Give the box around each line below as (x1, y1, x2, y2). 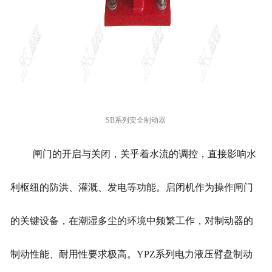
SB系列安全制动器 (106, 116, 166, 125)
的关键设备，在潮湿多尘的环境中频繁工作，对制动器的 (10, 216, 253, 226)
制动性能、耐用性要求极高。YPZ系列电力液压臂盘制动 (10, 249, 253, 260)
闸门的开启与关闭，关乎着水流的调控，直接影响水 (32, 149, 256, 160)
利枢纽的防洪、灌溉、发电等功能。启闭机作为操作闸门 (10, 182, 253, 193)
